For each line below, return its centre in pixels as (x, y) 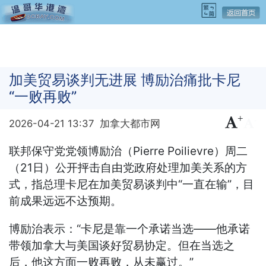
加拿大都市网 (130, 123)
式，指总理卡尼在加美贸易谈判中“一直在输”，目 (132, 184)
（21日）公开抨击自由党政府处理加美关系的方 (128, 167)
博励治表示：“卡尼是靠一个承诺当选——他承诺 (130, 229)
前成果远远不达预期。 (66, 201)
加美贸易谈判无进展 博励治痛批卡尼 (125, 80)
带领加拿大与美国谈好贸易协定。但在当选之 (122, 245)
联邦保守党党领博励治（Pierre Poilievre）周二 (129, 151)
